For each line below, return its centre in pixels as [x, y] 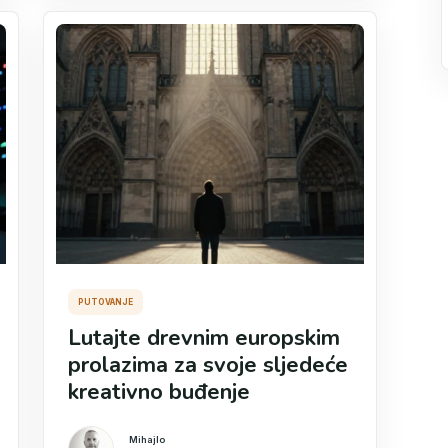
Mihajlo [147, 439]
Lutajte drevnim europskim [204, 338]
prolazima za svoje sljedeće [208, 365]
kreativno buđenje [159, 392]
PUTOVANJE [106, 302]
